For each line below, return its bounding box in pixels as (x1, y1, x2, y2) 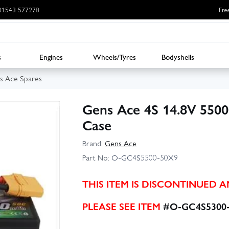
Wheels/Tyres (93, 51, 136, 62)
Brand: (82, 138, 103, 149)
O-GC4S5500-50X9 (109, 151, 178, 163)
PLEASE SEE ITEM (82, 199, 163, 214)
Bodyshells (162, 51, 194, 62)
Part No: (82, 151, 109, 163)
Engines (39, 51, 63, 62)
